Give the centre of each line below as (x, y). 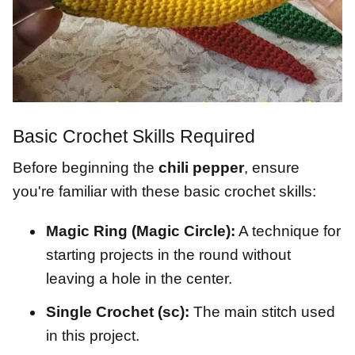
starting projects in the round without (168, 254)
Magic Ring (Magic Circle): (141, 231)
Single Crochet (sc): (118, 311)
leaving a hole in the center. (139, 278)
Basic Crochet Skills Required (134, 136)
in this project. (93, 335)
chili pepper (201, 167)
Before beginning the (86, 167)
